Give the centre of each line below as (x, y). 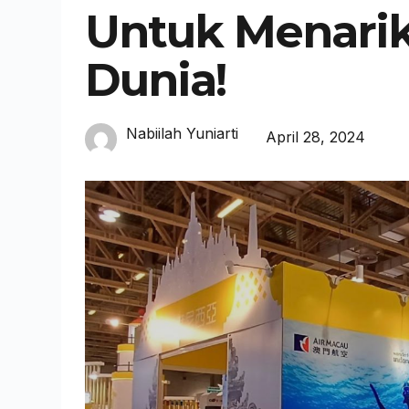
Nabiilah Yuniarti (183, 133)
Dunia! (156, 80)
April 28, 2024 (316, 136)
